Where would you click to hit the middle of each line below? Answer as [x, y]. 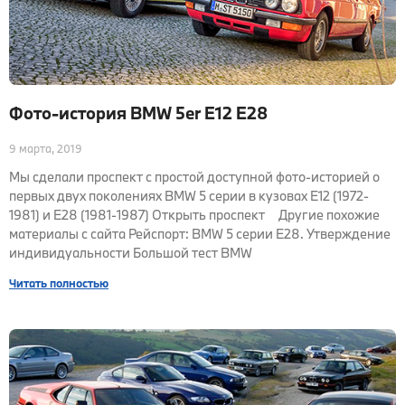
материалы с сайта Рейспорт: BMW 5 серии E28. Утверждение [200, 234]
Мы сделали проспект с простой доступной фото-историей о [194, 177]
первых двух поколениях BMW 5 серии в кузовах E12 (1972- [189, 196]
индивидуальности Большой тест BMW [131, 253]
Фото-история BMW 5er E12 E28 [138, 113]
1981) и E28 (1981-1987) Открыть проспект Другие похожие [194, 215]
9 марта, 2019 [46, 148]
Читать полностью [59, 283]
